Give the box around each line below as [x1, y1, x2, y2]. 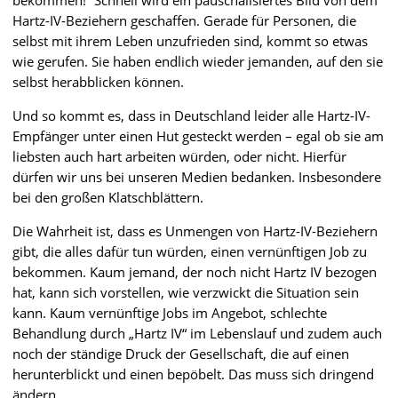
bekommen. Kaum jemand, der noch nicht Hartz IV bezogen [12, 262, 377, 281]
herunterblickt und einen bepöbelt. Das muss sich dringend [12, 364, 374, 383]
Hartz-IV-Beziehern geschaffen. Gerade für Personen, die [12, 11, 356, 29]
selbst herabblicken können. [12, 72, 184, 91]
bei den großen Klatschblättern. [12, 187, 203, 206]
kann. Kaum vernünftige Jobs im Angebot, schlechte [12, 303, 327, 322]
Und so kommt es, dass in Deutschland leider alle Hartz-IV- [12, 106, 370, 124]
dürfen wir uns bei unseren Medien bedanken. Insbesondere [12, 167, 381, 186]
